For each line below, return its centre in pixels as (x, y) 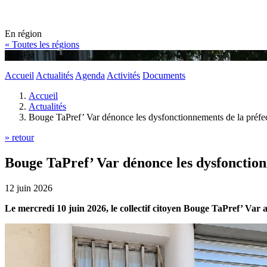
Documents (164, 75)
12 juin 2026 (29, 188)
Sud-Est (20, 55)
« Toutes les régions (42, 44)
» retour (19, 137)
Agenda (90, 75)
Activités (123, 75)
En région (23, 34)
